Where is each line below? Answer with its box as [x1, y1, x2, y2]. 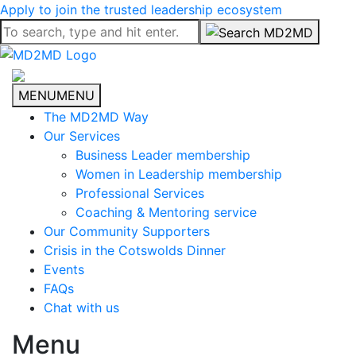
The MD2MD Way [44, 109, 149, 126]
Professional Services [75, 185, 204, 202]
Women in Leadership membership [75, 166, 282, 183]
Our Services [44, 128, 120, 145]
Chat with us [44, 300, 119, 316]
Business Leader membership [75, 147, 250, 164]
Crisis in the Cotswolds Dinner [44, 242, 226, 259]
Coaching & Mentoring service [75, 204, 257, 221]
